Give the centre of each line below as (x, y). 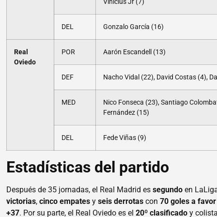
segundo (168, 189)
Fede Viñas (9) (125, 138)
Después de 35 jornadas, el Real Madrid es (80, 189)
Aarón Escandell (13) (135, 52)
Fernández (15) (126, 112)
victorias (21, 201)
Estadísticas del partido (88, 167)
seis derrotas (121, 201)
